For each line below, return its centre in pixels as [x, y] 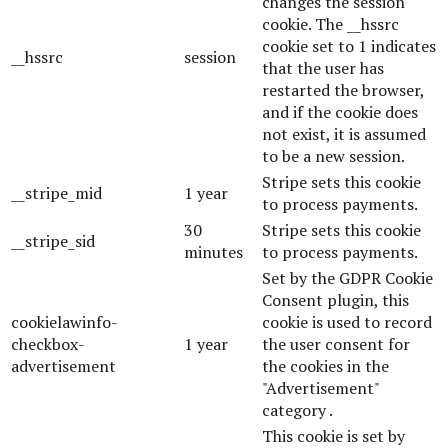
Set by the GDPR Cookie [347, 277]
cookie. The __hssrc [330, 23]
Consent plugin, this [335, 299]
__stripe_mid [56, 192]
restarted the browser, [343, 89]
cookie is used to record [347, 321]
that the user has [323, 67]
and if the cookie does [340, 111]
